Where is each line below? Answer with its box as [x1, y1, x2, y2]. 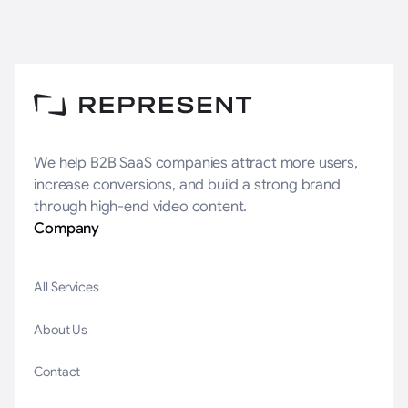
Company [34, 218, 100, 238]
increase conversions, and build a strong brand [34, 174, 341, 194]
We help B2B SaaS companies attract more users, [34, 152, 358, 172]
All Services [34, 279, 99, 296]
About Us [34, 321, 88, 338]
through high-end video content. [34, 196, 248, 216]
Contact [34, 363, 81, 381]
